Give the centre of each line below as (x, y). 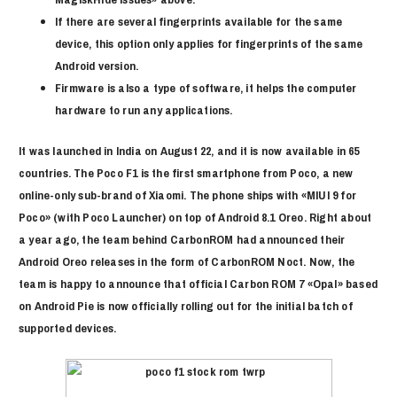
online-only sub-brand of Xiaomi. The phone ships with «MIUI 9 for (188, 195)
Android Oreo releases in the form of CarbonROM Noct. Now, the (187, 261)
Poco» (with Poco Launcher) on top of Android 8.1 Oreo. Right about (195, 217)
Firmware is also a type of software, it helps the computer (206, 88)
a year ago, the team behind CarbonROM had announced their (182, 239)
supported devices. (68, 327)
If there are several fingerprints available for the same (199, 22)
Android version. (97, 66)
